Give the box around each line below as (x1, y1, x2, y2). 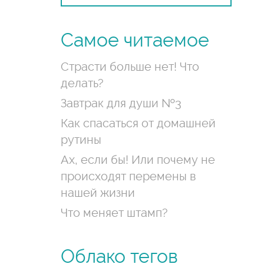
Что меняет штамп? (61, 206, 169, 220)
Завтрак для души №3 (61, 96, 182, 110)
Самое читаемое (61, 29, 210, 51)
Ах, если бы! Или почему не (61, 153, 216, 167)
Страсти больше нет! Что (61, 60, 200, 74)
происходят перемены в (61, 169, 196, 183)
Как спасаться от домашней (61, 116, 216, 130)
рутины (61, 133, 102, 147)
